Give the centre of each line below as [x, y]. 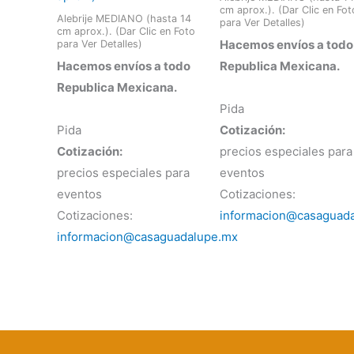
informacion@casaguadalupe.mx [147, 237]
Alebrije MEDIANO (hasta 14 [124, 18]
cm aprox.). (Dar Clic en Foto [126, 31]
